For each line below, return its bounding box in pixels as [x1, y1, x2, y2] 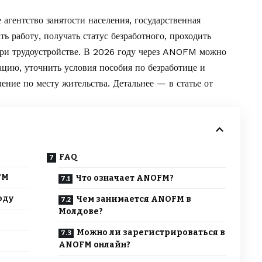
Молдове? [58, 206, 103, 217]
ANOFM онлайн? [58, 240, 130, 250]
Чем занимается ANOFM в [75, 194, 191, 205]
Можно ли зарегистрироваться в [76, 227, 225, 238]
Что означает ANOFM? [75, 173, 174, 184]
